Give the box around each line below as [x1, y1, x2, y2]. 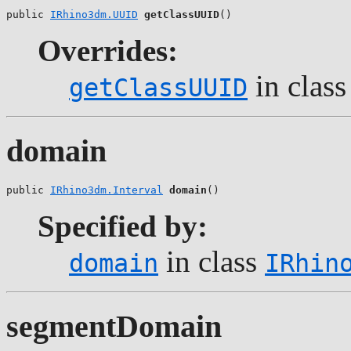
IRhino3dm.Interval [50, 183, 163, 196]
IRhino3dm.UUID [50, 9, 138, 21]
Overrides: [38, 34, 178, 68]
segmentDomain [6, 308, 222, 344]
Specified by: [38, 208, 208, 243]
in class [158, 244, 265, 278]
